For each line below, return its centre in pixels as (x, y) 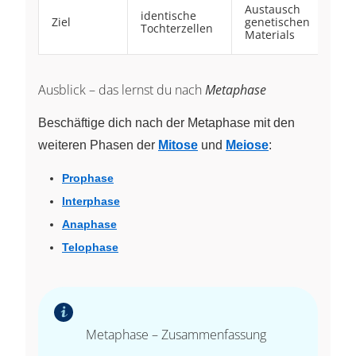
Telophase (90, 247)
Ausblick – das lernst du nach (122, 89)
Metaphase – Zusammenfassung (176, 334)
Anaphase (89, 224)
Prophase (88, 178)
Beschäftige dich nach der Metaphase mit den (166, 122)
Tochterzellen (177, 28)
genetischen (277, 21)
